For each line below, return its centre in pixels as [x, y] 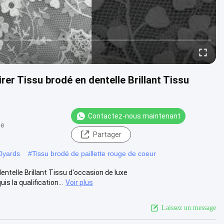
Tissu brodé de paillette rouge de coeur [94, 153]
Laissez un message [189, 207]
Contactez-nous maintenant [134, 116]
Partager [107, 134]
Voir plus [79, 182]
